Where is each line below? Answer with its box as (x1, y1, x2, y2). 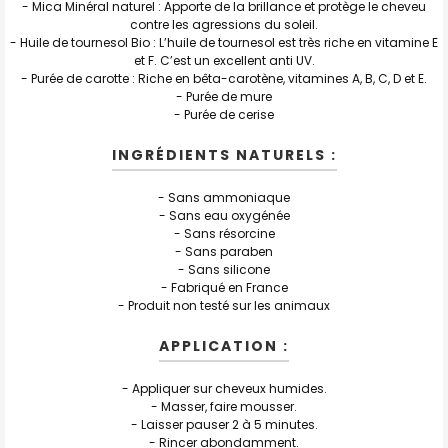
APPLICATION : (159, 335, 289, 356)
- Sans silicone (178, 260, 270, 278)
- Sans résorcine (173, 224, 275, 242)
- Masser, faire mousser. (151, 397, 297, 415)
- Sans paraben (175, 242, 273, 260)
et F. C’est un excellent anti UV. (133, 51, 315, 69)
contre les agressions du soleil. (130, 15, 318, 33)
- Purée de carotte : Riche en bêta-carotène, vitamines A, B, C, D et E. (21, 69, 427, 87)
